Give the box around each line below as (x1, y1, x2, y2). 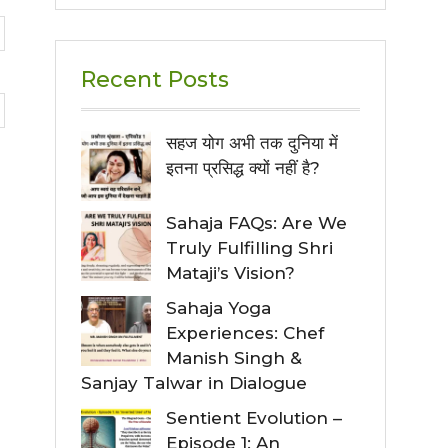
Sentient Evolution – (166, 407, 342, 428)
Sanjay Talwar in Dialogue (81, 372, 307, 393)
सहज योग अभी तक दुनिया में (166, 132, 338, 153)
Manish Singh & (166, 347, 302, 368)
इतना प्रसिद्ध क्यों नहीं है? (166, 157, 320, 178)
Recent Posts (81, 65, 229, 93)
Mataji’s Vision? (166, 262, 295, 283)
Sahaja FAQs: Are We (166, 212, 347, 233)
